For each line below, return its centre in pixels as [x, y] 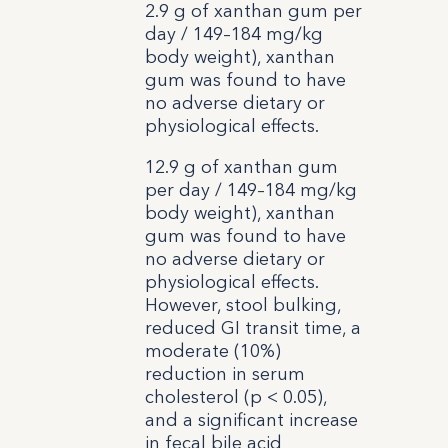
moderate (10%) [212, 350]
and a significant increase [251, 419]
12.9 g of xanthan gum [241, 166]
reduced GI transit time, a [252, 327]
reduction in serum [224, 373]
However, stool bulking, [242, 304]
